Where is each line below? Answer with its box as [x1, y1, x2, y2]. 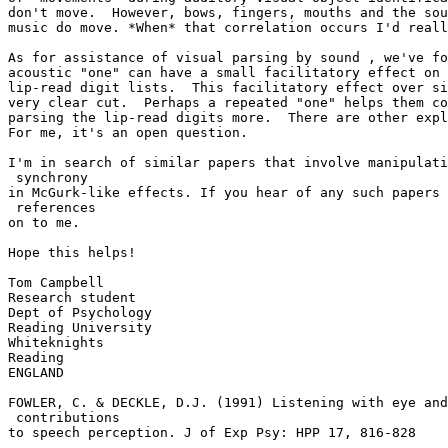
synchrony [8, 170, 88, 186]
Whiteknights [8, 335, 104, 351]
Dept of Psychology [8, 305, 152, 321]
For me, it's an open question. [8, 125, 248, 141]
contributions [8, 410, 120, 426]
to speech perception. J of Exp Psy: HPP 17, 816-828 [8, 425, 416, 441]
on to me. [8, 215, 80, 231]
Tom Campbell [8, 275, 104, 291]
